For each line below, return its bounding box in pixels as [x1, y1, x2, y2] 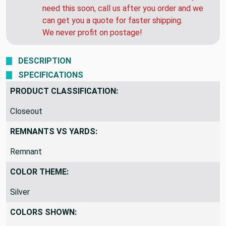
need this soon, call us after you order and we [42, 3, 203, 13]
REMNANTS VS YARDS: [10, 126, 97, 136]
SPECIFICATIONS [18, 70, 83, 80]
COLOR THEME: [10, 166, 69, 177]
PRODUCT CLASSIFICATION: [10, 86, 118, 96]
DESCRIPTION [18, 55, 71, 66]
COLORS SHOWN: [10, 207, 77, 217]
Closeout [10, 106, 42, 116]
